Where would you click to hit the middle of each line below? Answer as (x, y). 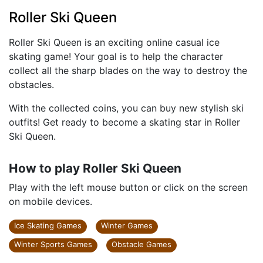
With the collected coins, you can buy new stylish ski (126, 108)
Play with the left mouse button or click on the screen (128, 187)
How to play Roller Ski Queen (95, 168)
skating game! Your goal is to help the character (116, 56)
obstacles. (31, 85)
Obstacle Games (141, 244)
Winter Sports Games (53, 244)
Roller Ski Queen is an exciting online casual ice (114, 42)
